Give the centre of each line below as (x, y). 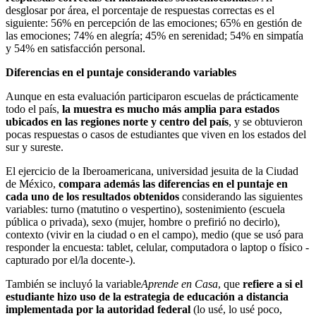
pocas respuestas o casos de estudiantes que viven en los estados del (156, 134)
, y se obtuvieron (266, 121)
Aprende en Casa (180, 284)
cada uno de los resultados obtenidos (92, 196)
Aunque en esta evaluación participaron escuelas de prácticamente (152, 96)
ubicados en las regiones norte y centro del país (117, 121)
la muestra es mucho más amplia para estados (171, 109)
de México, (32, 183)
